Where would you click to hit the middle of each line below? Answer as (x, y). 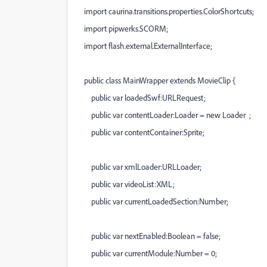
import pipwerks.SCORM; (122, 28)
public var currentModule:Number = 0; (147, 253)
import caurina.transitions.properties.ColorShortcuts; (165, 11)
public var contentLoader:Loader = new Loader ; (164, 115)
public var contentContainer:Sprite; (141, 132)
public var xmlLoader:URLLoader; (139, 167)
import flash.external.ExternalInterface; (145, 46)
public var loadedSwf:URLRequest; (141, 97)
